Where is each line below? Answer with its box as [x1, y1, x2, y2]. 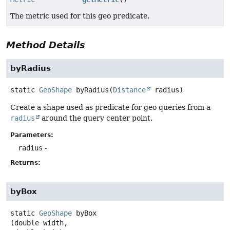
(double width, [10, 219, 68, 227]
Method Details [6, 40, 85, 51]
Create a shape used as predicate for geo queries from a [10, 103, 210, 112]
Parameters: [10, 131, 53, 139]
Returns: [10, 159, 41, 167]
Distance [113, 86, 146, 94]
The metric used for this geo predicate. [10, 12, 149, 21]
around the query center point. [40, 114, 152, 123]
